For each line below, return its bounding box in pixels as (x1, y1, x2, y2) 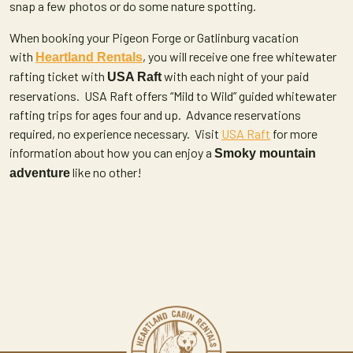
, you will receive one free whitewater (143, 49, 336, 64)
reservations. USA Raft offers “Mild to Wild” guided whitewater (9, 88, 336, 103)
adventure (9, 166, 70, 180)
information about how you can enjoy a (9, 145, 214, 160)
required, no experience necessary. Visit (9, 126, 221, 141)
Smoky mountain (214, 147, 316, 160)
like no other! (70, 165, 142, 180)
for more (270, 126, 318, 141)
